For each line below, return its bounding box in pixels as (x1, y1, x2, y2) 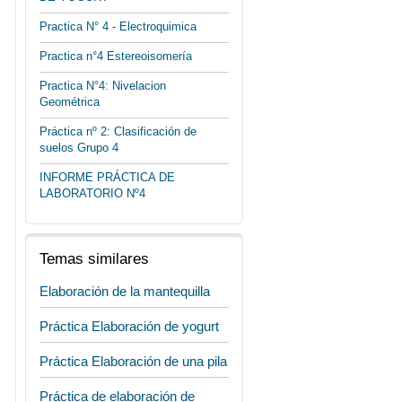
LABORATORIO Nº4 (39, 187, 145, 200)
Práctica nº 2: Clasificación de (39, 125, 197, 138)
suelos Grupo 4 (39, 141, 118, 154)
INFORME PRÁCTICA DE (39, 170, 175, 184)
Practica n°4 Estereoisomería (39, 49, 192, 63)
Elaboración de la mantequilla (39, 284, 210, 299)
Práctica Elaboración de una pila (39, 354, 227, 369)
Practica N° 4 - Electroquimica (39, 20, 197, 33)
